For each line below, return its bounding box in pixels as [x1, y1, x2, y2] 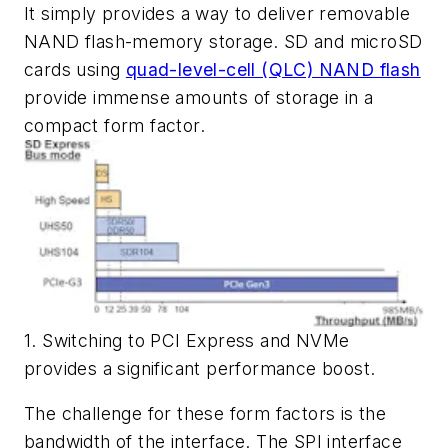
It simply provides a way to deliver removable [24, 2, 410, 24]
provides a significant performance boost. [24, 357, 376, 379]
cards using [24, 58, 126, 80]
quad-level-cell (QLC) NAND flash [125, 58, 421, 80]
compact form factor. [24, 114, 205, 136]
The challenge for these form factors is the [24, 403, 387, 425]
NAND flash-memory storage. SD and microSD [24, 30, 423, 52]
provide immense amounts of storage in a [24, 86, 374, 108]
